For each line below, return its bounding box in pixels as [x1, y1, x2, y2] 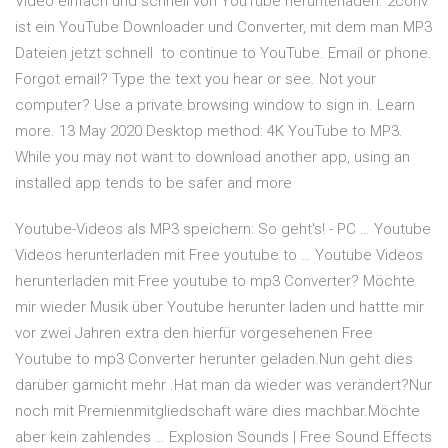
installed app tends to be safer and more [15, 174, 296, 193]
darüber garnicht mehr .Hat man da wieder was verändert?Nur [15, 376, 432, 395]
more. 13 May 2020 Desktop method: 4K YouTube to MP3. [15, 122, 403, 141]
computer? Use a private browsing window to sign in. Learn [15, 96, 415, 115]
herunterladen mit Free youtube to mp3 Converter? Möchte [15, 272, 415, 291]
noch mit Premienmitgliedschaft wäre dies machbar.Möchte [15, 402, 420, 421]
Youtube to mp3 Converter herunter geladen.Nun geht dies [15, 350, 413, 369]
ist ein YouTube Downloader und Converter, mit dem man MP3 [15, 18, 432, 37]
